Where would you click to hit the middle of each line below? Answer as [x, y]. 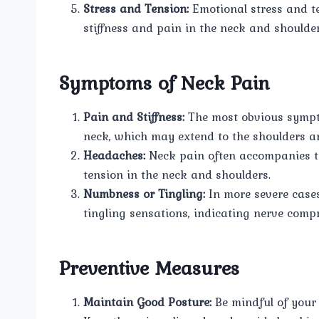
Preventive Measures [149, 267]
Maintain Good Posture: [147, 302]
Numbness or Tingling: [144, 193]
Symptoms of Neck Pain [164, 82]
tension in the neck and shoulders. [177, 174]
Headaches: [114, 155]
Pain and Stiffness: [134, 116]
